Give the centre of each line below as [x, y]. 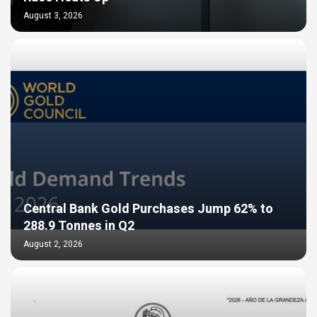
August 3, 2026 [53, 16]
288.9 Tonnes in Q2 [79, 226]
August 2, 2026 [53, 244]
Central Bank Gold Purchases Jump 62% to [148, 209]
